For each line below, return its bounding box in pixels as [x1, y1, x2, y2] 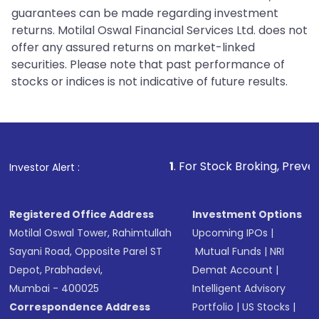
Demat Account [192, 263, 273, 278]
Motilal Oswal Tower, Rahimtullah [9, 226, 172, 241]
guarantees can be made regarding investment [11, 5, 278, 22]
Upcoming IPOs [192, 226, 268, 241]
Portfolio [192, 300, 234, 315]
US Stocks [242, 300, 291, 315]
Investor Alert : [9, 160, 80, 175]
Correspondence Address [9, 300, 151, 315]
